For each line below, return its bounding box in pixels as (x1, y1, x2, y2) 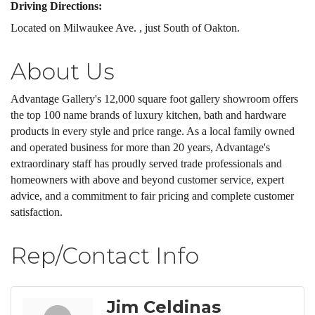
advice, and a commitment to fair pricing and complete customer (11, 190, 294, 202)
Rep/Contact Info (11, 242, 199, 269)
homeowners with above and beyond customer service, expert (11, 174, 284, 186)
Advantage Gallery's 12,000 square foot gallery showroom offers (11, 93, 298, 105)
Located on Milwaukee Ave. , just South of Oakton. (11, 22, 240, 34)
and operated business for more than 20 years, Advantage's (11, 141, 270, 153)
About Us (11, 58, 115, 85)
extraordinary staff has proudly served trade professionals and (11, 157, 282, 169)
